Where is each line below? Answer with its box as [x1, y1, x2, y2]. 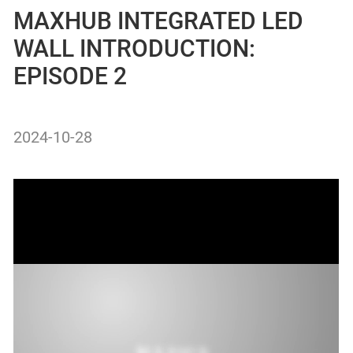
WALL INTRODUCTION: [13, 35, 256, 62]
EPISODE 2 [13, 62, 128, 90]
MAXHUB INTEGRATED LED [13, 7, 304, 35]
